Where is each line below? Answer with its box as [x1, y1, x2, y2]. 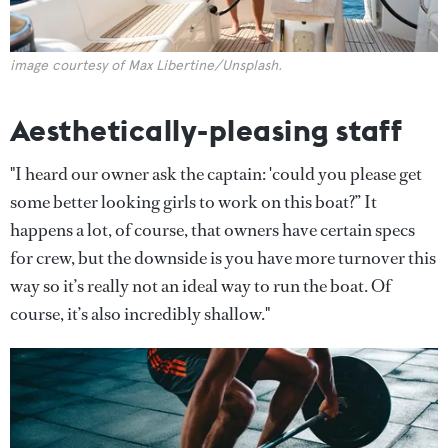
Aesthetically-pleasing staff [10, 110, 403, 149]
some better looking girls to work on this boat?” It [10, 189, 377, 214]
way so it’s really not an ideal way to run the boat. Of [10, 273, 391, 298]
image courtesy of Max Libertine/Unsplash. [10, 56, 282, 74]
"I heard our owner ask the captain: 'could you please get [10, 161, 422, 186]
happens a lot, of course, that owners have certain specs [10, 217, 415, 242]
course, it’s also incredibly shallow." [10, 301, 270, 326]
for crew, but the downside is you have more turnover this [10, 245, 436, 270]
